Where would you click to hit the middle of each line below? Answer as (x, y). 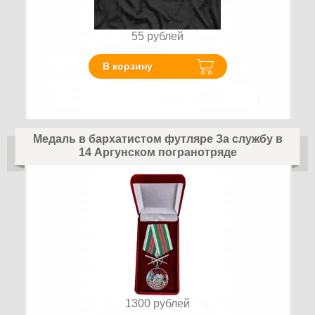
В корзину (127, 66)
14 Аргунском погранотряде (157, 152)
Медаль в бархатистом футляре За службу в (157, 139)
